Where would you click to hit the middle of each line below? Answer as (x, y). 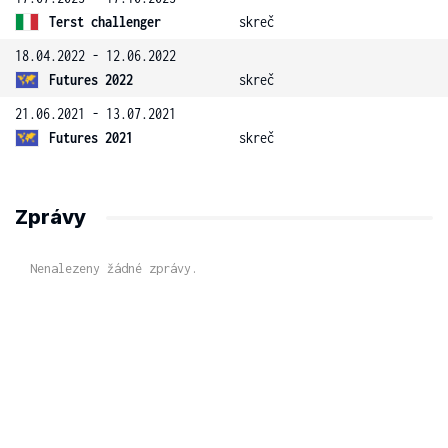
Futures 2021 (91, 137)
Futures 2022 (91, 79)
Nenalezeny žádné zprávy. (114, 268)
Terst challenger (105, 21)
